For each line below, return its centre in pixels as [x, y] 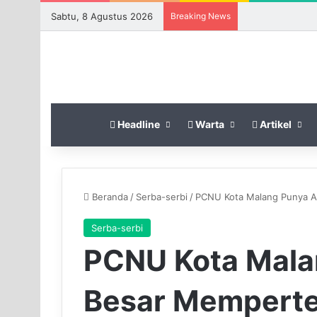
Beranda [109, 196]
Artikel [275, 124]
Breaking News [201, 16]
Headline [138, 124]
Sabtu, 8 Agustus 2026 [102, 16]
